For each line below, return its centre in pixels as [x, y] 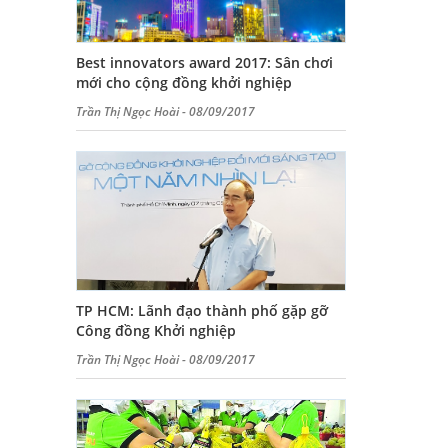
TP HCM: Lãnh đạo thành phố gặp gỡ [202, 310]
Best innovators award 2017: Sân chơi [204, 62]
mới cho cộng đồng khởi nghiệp [184, 82]
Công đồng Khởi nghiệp [156, 330]
